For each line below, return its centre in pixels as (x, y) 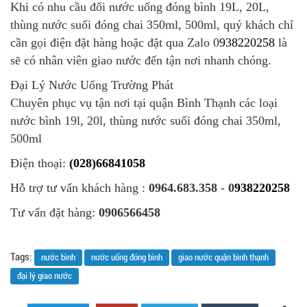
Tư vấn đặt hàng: (53, 212)
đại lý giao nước (45, 275)
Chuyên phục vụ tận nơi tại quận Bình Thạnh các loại (144, 102)
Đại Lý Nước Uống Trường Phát (92, 85)
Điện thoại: (40, 163)
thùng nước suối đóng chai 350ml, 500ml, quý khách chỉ (152, 24)
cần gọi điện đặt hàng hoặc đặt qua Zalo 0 (115, 42)
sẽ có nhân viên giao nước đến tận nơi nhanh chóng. (141, 60)
